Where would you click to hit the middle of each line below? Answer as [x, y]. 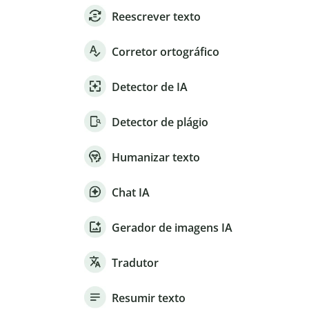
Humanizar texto [156, 158]
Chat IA [131, 193]
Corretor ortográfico [166, 52]
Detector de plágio [160, 122]
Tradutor [135, 263]
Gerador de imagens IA [172, 228]
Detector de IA [150, 87]
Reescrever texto [156, 17]
